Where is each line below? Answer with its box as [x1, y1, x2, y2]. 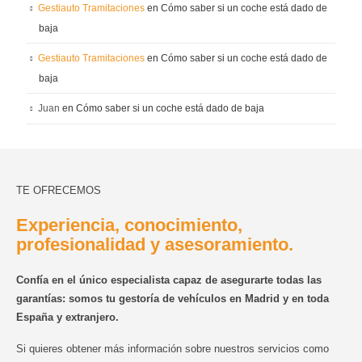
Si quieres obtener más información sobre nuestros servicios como [16, 343, 329, 356]
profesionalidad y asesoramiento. [16, 234, 293, 255]
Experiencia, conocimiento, [16, 214, 242, 235]
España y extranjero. [16, 310, 119, 323]
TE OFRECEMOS [16, 183, 101, 196]
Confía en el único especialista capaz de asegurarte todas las [16, 273, 322, 286]
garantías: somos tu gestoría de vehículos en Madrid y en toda [16, 292, 329, 305]
